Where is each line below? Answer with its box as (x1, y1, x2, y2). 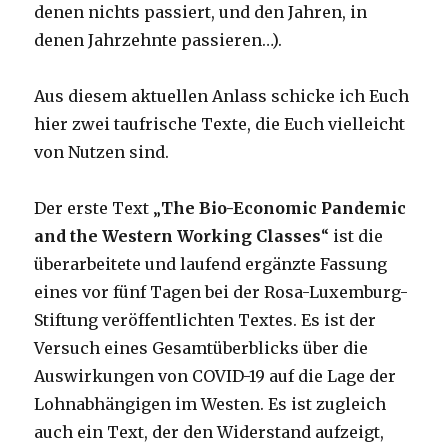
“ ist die (321, 225, 384, 246)
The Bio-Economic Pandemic (161, 197, 407, 218)
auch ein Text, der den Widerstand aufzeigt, (34, 421, 385, 442)
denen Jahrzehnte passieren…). (34, 29, 283, 50)
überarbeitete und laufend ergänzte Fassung (34, 253, 388, 274)
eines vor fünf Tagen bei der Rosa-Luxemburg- (34, 281, 409, 302)
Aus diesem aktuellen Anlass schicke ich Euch (34, 85, 410, 106)
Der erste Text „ (34, 197, 162, 218)
